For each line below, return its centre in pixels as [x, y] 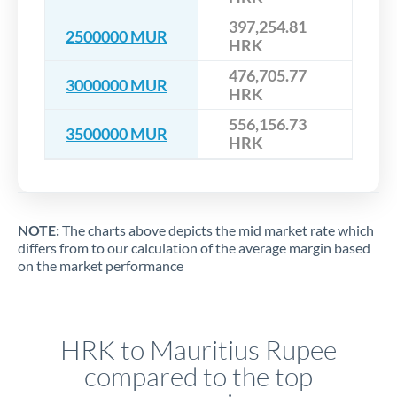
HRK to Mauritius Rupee [198, 350]
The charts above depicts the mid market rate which [217, 230]
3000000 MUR [117, 85]
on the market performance [101, 266]
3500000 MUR [117, 133]
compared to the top [198, 377]
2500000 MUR [117, 36]
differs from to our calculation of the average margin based [194, 248]
